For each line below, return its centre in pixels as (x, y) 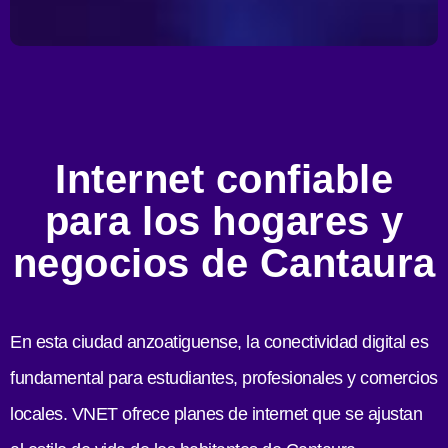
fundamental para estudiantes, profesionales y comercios (224, 378)
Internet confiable (224, 179)
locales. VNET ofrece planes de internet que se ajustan (216, 414)
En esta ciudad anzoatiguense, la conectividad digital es (219, 342)
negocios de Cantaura (224, 263)
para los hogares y (224, 221)
